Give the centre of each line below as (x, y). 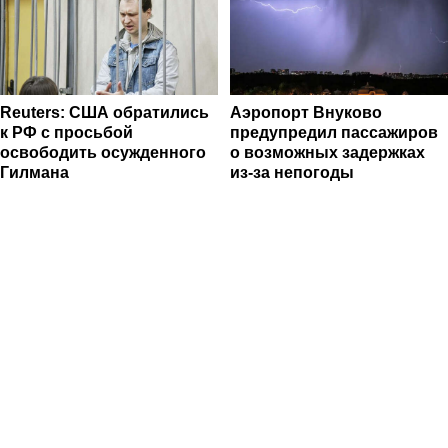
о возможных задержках (327, 153)
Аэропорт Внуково (306, 113)
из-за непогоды (292, 173)
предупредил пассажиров (334, 133)
